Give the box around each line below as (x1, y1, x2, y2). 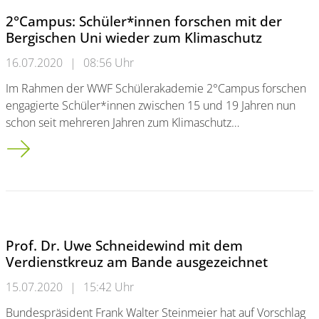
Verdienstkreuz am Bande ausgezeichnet (6, 252, 268, 271)
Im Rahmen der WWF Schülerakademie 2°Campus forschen (6, 80, 306, 96)
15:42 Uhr (83, 279, 134, 295)
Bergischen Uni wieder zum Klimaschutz (6, 28, 262, 47)
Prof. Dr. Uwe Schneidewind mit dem (6, 236, 243, 255)
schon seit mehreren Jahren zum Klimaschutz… (6, 115, 239, 130)
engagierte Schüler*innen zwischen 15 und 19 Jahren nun (6, 98, 296, 113)
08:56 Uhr (83, 55, 134, 70)
